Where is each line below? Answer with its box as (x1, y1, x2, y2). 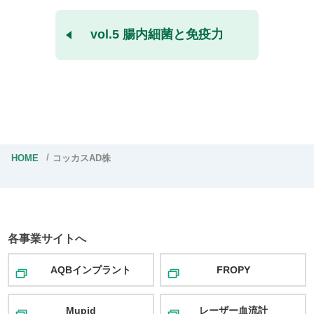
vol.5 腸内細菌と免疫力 (90, 27, 224, 42)
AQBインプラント (50, 264, 131, 275)
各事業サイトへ (8, 232, 87, 245)
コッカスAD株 (52, 152, 111, 163)
